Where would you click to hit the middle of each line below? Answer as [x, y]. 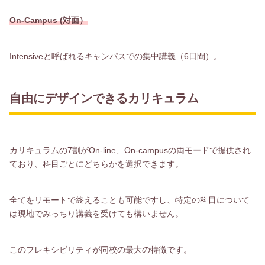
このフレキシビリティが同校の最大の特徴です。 [101, 249]
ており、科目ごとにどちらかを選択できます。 [96, 164]
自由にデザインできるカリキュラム [104, 98]
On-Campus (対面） [49, 20]
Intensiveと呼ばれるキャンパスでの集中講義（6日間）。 [116, 56]
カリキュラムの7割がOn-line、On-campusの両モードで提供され [130, 151]
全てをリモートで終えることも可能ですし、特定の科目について [130, 200]
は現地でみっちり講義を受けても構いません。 [96, 213]
